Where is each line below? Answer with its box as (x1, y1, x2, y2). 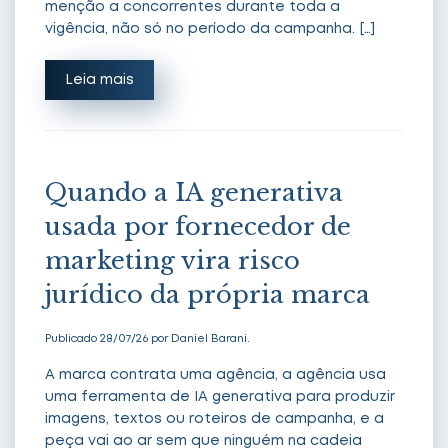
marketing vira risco (45, 245, 300, 275)
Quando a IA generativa (45, 177, 343, 207)
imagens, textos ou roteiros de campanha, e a (45, 412, 384, 425)
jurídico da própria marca (45, 279, 370, 309)
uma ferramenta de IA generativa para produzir (45, 390, 395, 403)
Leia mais (65, 73, 134, 86)
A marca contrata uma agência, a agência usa (45, 368, 386, 381)
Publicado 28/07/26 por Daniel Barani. (45, 333, 250, 344)
